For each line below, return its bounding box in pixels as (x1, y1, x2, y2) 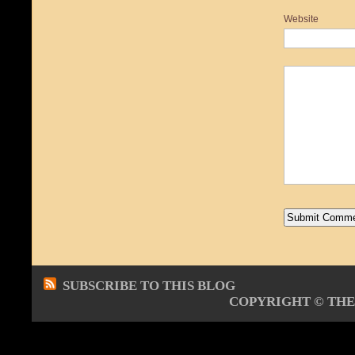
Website (284, 13, 319, 25)
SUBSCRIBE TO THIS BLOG (63, 278, 235, 293)
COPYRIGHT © (229, 294, 327, 309)
